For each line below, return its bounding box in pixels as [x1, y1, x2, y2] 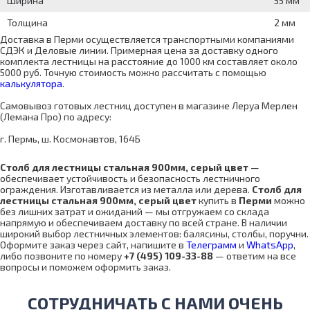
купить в [197, 194, 239, 207]
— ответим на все [213, 250, 296, 262]
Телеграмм [186, 239, 237, 251]
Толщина [7, 17, 48, 29]
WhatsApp [246, 239, 293, 251]
